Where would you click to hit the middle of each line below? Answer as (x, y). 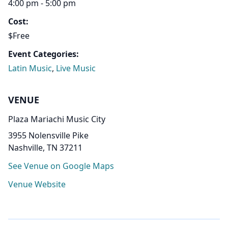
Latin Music (30, 68)
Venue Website (37, 184)
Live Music (76, 68)
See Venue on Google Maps (61, 166)
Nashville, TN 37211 (45, 148)
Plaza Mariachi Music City (57, 119)
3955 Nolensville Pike (48, 136)
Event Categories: (44, 54)
